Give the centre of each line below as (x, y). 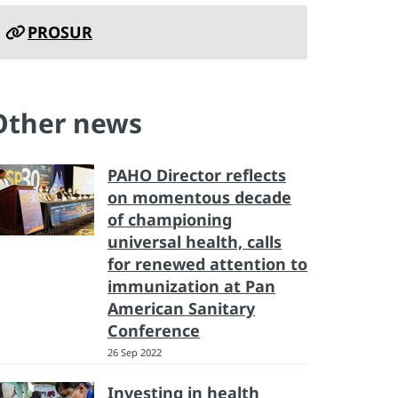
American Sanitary (181, 308)
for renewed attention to (207, 264)
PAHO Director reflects (197, 175)
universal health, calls (195, 242)
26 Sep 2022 (135, 352)
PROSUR (60, 32)
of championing (170, 219)
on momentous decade (199, 197)
